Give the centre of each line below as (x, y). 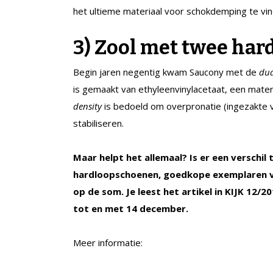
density (87, 106)
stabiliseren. (98, 123)
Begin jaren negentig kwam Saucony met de (166, 72)
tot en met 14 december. (132, 208)
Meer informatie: (108, 242)
